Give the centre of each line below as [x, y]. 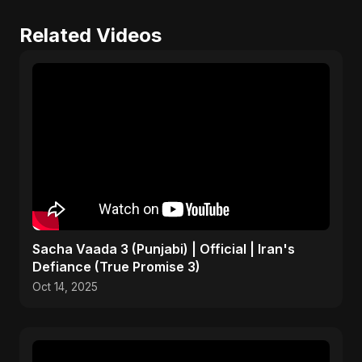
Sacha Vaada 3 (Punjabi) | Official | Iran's [164, 249]
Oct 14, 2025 [65, 287]
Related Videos [90, 35]
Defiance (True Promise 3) [116, 267]
